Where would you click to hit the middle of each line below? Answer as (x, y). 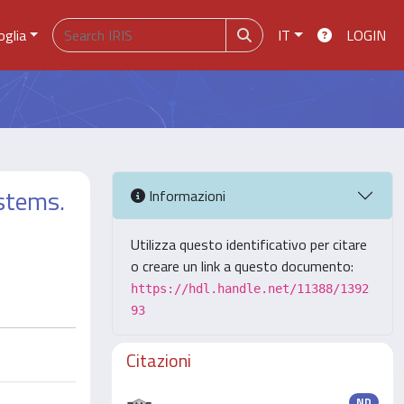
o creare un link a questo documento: (242, 266)
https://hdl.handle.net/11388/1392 (250, 289)
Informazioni (185, 195)
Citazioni (159, 360)
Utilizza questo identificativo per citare (249, 244)
